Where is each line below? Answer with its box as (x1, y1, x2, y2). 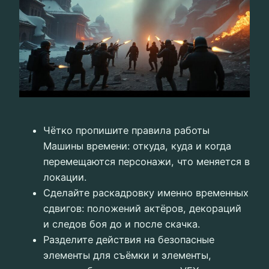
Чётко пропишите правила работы (43, 124, 210, 136)
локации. (43, 171, 86, 183)
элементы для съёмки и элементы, (43, 249, 211, 261)
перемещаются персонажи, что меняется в (43, 155, 250, 168)
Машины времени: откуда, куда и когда (43, 139, 231, 152)
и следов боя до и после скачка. (43, 217, 200, 230)
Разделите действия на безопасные (43, 233, 214, 246)
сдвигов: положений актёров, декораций (43, 202, 241, 214)
